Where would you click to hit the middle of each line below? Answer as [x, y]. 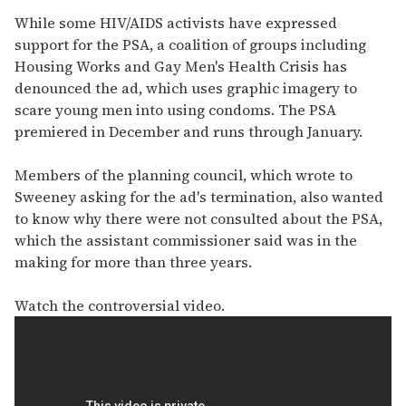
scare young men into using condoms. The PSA [175, 110]
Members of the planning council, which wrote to [184, 175]
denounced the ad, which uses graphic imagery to [186, 88]
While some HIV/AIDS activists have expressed [176, 23]
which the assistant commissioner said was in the [186, 241]
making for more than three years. [133, 262]
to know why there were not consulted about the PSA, [198, 219]
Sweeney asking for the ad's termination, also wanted [199, 197]
